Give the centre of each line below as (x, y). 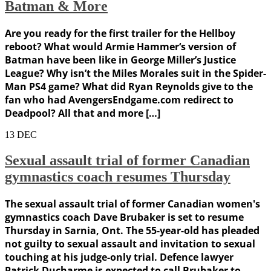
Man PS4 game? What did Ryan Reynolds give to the (129, 87)
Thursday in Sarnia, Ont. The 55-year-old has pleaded (132, 231)
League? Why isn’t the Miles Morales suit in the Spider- (135, 73)
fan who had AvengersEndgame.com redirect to (119, 100)
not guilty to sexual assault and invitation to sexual (130, 244)
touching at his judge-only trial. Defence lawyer (119, 257)
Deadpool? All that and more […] (83, 113)
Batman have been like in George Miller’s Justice (120, 60)
